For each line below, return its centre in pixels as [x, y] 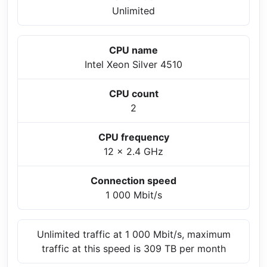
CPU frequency [133, 137]
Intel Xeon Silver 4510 [133, 65]
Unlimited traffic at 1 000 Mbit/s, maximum [133, 235]
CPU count [133, 94]
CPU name [133, 50]
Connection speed [133, 181]
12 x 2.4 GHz [133, 152]
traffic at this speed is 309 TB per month [133, 249]
